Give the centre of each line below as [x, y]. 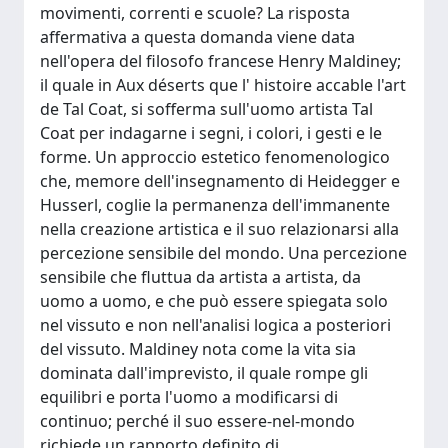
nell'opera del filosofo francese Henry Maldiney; [220, 61]
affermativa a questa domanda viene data [197, 37]
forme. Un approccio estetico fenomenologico [215, 157]
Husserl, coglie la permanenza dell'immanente [215, 205]
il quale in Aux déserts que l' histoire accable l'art [223, 85]
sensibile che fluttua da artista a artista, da [200, 277]
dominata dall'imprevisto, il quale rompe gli [204, 373]
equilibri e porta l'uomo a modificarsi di [189, 397]
